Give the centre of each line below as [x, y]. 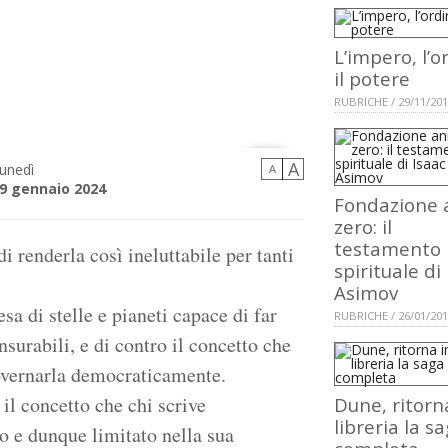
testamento [387, 249]
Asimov [366, 293]
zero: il [363, 227]
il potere [372, 79]
